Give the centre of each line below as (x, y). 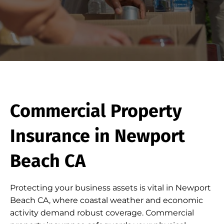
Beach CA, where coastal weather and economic (106, 200)
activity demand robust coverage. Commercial (102, 213)
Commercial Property (96, 111)
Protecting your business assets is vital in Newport (110, 188)
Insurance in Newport (97, 136)
